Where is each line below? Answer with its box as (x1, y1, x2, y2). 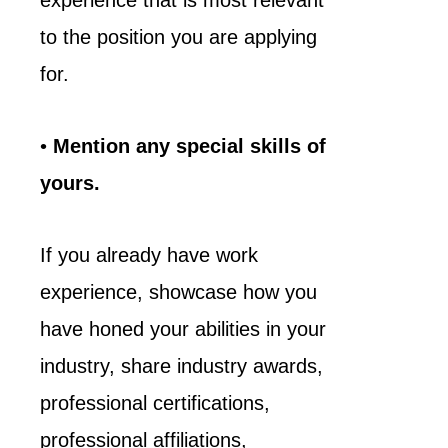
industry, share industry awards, (40, 355, 323, 377)
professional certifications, (40, 392, 270, 414)
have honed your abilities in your (40, 318, 326, 340)
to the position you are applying (40, 26, 317, 48)
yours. (40, 172, 106, 194)
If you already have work (40, 244, 258, 266)
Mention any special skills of (53, 135, 326, 157)
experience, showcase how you (40, 281, 317, 303)
